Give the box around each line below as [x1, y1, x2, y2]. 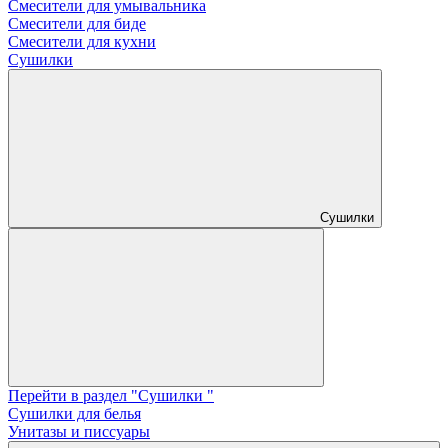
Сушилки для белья [8, 405, 141, 423]
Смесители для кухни [8, 33, 156, 51]
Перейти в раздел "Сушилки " [8, 387, 214, 405]
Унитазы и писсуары [8, 423, 150, 441]
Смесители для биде [8, 15, 146, 33]
